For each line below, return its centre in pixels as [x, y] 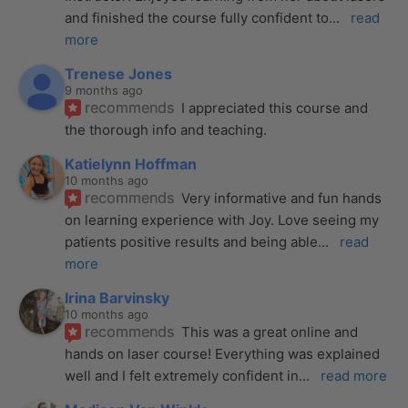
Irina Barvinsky [117, 297]
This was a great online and [270, 331]
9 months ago [104, 90]
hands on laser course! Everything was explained [223, 353]
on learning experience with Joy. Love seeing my [222, 219]
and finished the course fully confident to [197, 17]
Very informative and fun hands [282, 198]
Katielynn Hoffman [131, 163]
